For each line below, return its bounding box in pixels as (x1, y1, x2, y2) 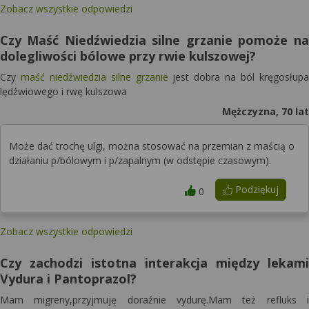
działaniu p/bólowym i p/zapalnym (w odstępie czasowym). (9, 154, 271, 167)
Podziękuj (232, 183, 279, 196)
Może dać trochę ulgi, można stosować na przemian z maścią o (9, 139, 295, 152)
